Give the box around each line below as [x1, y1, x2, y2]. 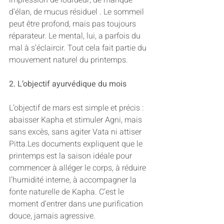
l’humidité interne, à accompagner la [9, 174, 138, 186]
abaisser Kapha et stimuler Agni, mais [9, 114, 144, 126]
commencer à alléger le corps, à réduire [9, 162, 148, 174]
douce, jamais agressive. [9, 210, 95, 222]
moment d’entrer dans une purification [9, 198, 145, 210]
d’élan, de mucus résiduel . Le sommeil [9, 6, 146, 18]
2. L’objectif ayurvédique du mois [9, 78, 126, 90]
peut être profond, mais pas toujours [9, 18, 138, 30]
